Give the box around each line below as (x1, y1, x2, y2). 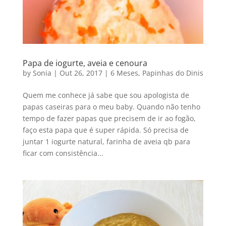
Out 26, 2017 (59, 68, 102, 78)
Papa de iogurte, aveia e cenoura (22, 57, 147, 69)
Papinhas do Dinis (142, 68, 203, 78)
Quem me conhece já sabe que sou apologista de (22, 90, 189, 100)
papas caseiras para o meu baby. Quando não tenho (22, 101, 200, 111)
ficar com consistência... (22, 148, 103, 158)
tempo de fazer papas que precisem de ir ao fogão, (22, 113, 196, 123)
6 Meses (110, 68, 138, 78)
